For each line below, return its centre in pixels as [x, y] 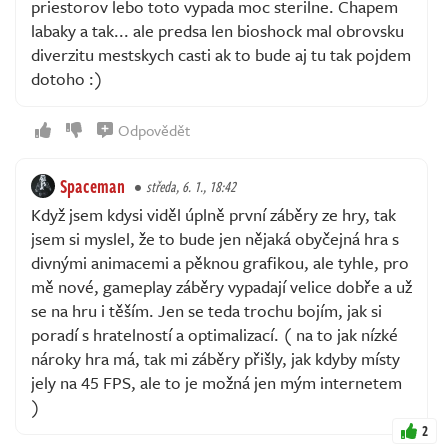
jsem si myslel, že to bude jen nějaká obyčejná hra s [215, 238]
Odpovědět [154, 129]
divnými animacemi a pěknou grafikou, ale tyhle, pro [220, 262]
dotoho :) [67, 78]
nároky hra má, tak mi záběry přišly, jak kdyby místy [215, 358]
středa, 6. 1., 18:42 [191, 186]
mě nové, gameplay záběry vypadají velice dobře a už [221, 286]
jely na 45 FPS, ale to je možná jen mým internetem [216, 382]
